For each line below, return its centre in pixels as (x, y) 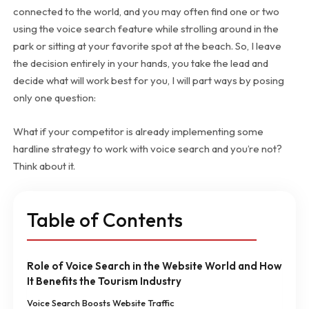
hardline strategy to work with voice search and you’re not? (147, 149)
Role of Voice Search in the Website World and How (154, 266)
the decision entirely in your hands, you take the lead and (140, 63)
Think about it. (44, 166)
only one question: (54, 98)
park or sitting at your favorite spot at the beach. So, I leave (147, 46)
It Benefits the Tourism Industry (104, 281)
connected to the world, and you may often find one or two (146, 12)
